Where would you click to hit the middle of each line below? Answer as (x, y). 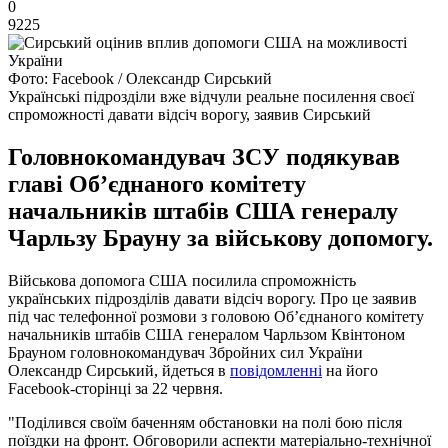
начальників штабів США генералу (203, 210)
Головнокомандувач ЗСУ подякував (204, 156)
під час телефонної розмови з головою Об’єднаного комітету (216, 316)
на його (350, 370)
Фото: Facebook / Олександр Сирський (140, 78)
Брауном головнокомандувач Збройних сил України (185, 352)
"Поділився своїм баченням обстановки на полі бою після (205, 422)
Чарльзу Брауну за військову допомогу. (220, 237)
